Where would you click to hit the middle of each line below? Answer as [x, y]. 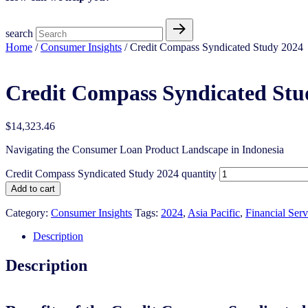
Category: [28, 213]
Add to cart [33, 189]
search [19, 33]
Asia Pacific [214, 213]
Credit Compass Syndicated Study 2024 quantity [111, 174]
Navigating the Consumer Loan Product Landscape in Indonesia [145, 150]
